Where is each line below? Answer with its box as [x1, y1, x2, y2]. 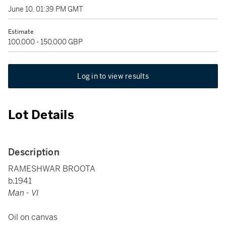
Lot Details [8, 107, 74, 123]
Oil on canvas [8, 212, 58, 222]
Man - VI [8, 188, 39, 198]
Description [8, 146, 60, 158]
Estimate [8, 28, 34, 36]
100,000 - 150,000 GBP [8, 37, 83, 46]
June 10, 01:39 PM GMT [8, 5, 83, 14]
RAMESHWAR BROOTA [8, 163, 95, 174]
